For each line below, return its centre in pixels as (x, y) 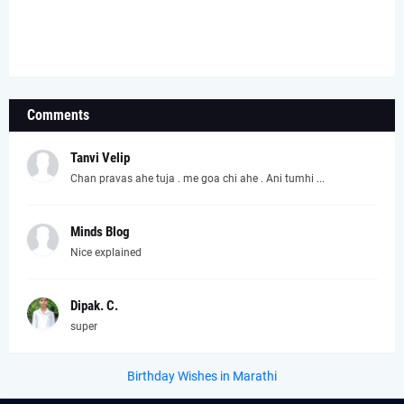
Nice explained (106, 253)
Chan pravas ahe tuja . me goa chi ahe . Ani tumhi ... (197, 179)
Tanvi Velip (100, 158)
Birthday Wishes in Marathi (202, 376)
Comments (58, 115)
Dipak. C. (94, 306)
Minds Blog (100, 232)
